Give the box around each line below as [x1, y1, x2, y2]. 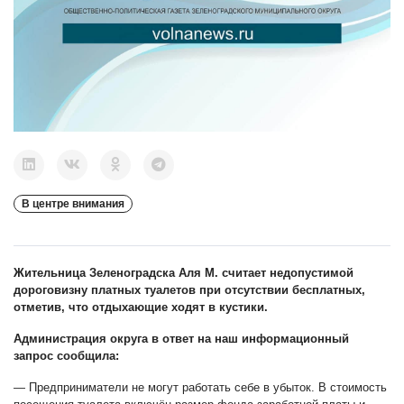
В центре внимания [22, 197, 124, 210]
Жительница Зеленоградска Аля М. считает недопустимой [14, 265, 353, 280]
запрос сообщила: [14, 348, 119, 363]
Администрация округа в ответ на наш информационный [14, 331, 349, 345]
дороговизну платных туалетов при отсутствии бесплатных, [14, 282, 365, 297]
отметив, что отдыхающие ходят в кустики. [14, 299, 268, 314]
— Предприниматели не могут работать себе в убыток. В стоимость [14, 380, 387, 394]
